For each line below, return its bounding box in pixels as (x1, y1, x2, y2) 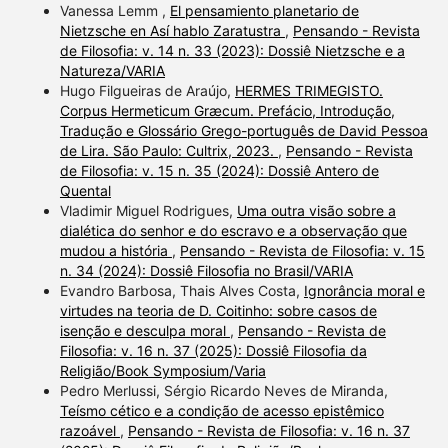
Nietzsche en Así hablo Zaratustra (59, 21, 285, 39)
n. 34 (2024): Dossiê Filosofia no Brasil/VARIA (59, 261, 353, 279)
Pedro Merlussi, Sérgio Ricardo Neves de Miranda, (59, 381, 388, 399)
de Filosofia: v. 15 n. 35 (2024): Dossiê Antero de (59, 161, 379, 179)
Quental (59, 181, 111, 199)
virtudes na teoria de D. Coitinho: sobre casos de (59, 301, 377, 319)
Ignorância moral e (303, 281, 425, 299)
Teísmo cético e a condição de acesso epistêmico (59, 401, 384, 419)
